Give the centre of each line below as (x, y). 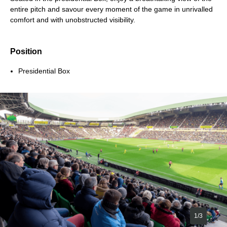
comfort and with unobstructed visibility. (73, 20)
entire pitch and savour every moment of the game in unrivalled (111, 9)
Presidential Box (44, 71)
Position (26, 51)
